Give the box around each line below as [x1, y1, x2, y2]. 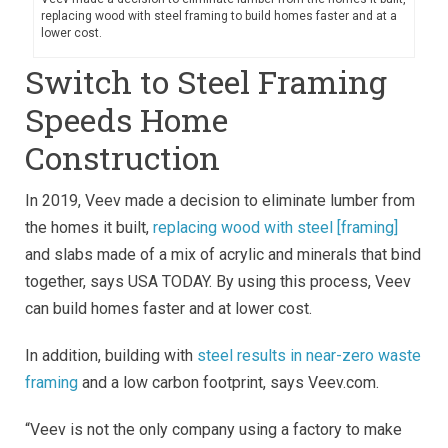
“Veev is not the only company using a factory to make [25, 419, 402, 439]
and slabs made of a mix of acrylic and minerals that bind [25, 244, 421, 264]
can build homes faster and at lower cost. [25, 298, 312, 318]
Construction [25, 135, 220, 179]
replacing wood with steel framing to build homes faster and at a [40, 8, 397, 23]
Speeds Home [25, 97, 228, 141]
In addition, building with [25, 345, 197, 365]
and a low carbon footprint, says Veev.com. [78, 372, 379, 392]
